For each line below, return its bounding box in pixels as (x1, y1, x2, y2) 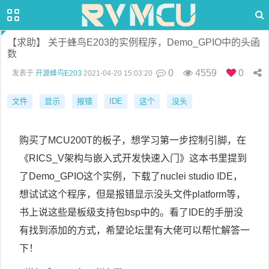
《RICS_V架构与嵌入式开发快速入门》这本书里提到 (19, 153, 247, 163)
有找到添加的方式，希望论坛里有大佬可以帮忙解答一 (19, 225, 250, 235)
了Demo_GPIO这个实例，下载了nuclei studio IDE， (19, 171, 243, 181)
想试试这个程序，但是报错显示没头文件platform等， (19, 189, 246, 199)
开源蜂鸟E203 (35, 69, 82, 77)
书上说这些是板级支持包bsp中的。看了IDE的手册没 (19, 207, 243, 217)
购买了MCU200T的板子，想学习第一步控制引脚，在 (19, 135, 246, 145)
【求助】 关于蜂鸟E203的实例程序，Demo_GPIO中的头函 (7, 37, 260, 47)
